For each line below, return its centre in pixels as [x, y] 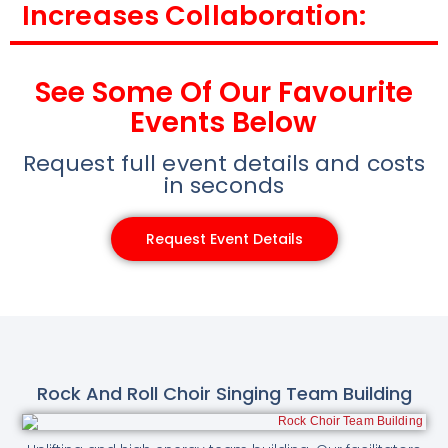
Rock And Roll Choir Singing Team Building [224, 393]
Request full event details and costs [224, 163]
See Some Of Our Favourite [223, 92]
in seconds [224, 185]
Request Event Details [224, 239]
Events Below [224, 122]
